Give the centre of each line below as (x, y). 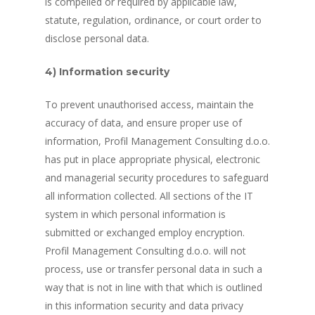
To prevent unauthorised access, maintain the (149, 104)
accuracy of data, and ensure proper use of (143, 123)
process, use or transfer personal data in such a (154, 269)
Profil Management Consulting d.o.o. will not (146, 251)
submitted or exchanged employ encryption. (145, 232)
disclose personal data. (97, 38)
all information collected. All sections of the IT (149, 196)
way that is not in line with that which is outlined (154, 287)
